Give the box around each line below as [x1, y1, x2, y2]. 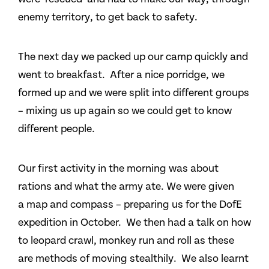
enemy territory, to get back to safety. [18, 11, 200, 23]
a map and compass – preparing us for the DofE [18, 198, 242, 211]
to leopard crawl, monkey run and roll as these [18, 234, 234, 247]
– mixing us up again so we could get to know [18, 104, 232, 117]
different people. [18, 122, 95, 135]
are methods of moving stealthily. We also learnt [18, 252, 249, 265]
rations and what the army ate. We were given [18, 180, 234, 193]
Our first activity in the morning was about [18, 162, 219, 175]
